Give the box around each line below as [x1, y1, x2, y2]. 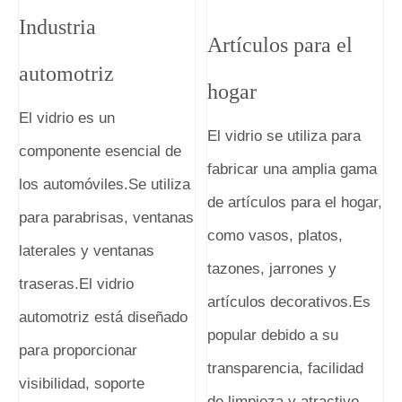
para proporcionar [19, 341, 137, 359]
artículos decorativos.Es [207, 293, 371, 310]
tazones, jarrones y [207, 259, 337, 277]
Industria [19, 14, 96, 39]
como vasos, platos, [207, 226, 344, 244]
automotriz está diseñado [19, 308, 188, 326]
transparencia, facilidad [207, 359, 364, 377]
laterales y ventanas [19, 241, 154, 259]
